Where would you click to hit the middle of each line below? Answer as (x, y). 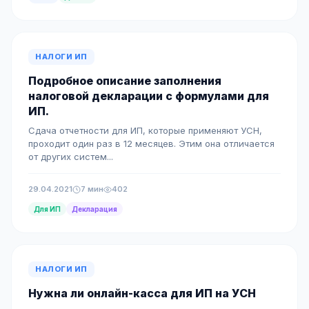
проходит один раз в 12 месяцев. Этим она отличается (151, 143)
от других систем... (71, 157)
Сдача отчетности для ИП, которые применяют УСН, (145, 130)
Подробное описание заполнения (125, 81)
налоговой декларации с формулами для (149, 96)
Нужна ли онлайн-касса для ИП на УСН (142, 293)
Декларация (94, 209)
